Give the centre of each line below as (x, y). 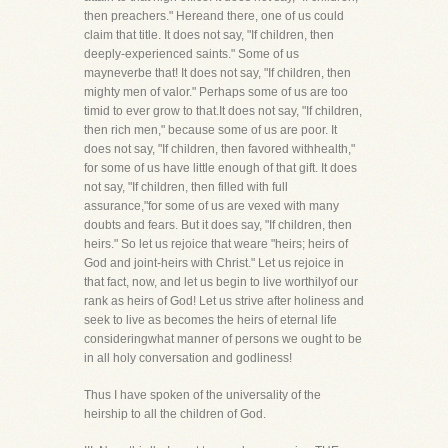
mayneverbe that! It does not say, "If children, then (217, 73)
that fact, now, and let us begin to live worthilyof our (221, 282)
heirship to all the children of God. (175, 414)
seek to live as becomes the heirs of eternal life (210, 320)
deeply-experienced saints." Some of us (191, 54)
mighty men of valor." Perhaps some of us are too (216, 92)
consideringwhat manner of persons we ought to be (223, 339)
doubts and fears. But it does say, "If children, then (218, 225)
